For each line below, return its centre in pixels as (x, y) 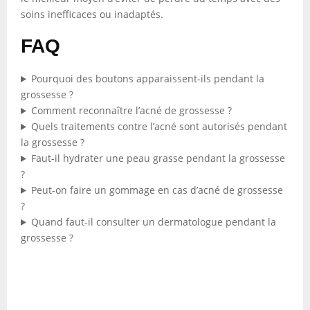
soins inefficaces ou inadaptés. (92, 14)
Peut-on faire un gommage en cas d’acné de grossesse (157, 190)
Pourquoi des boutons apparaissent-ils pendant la (147, 79)
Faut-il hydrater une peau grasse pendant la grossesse (158, 158)
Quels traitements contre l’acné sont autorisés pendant (159, 126)
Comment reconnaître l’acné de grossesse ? (131, 110)
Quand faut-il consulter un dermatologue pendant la (153, 222)
